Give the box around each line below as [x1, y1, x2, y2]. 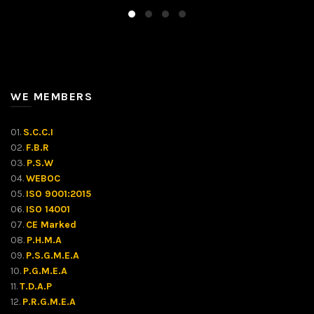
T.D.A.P [20, 280, 52, 292]
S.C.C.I [23, 126, 53, 138]
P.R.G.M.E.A [22, 296, 76, 308]
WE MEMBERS [11, 90, 93, 103]
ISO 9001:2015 [26, 188, 91, 200]
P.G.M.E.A [23, 265, 67, 277]
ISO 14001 [26, 203, 70, 215]
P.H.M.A [27, 234, 62, 246]
